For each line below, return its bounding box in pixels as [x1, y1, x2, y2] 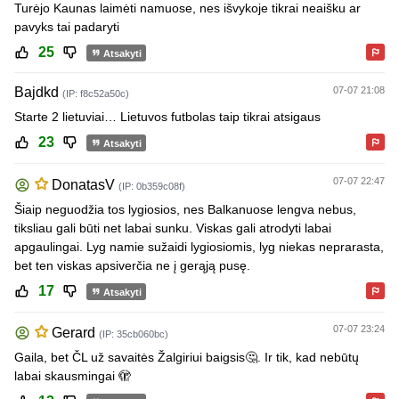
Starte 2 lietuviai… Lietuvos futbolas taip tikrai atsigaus [14, 110, 321, 125]
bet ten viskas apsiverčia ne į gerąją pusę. [14, 257, 250, 273]
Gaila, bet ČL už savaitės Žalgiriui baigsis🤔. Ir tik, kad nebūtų [14, 350, 359, 365]
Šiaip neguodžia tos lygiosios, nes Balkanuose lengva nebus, [14, 201, 356, 216]
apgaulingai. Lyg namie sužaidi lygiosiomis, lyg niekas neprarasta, [14, 239, 384, 254]
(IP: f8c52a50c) [62, 88, 129, 100]
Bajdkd [14, 85, 59, 101]
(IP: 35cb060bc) [99, 329, 168, 340]
